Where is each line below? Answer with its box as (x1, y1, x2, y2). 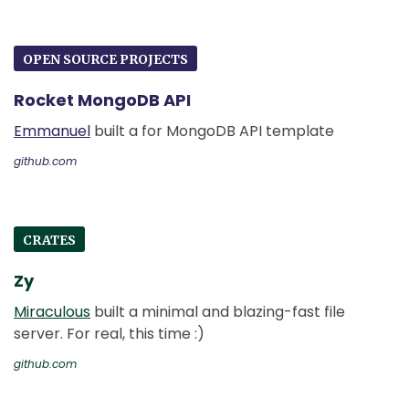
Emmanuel (14, 120, 90, 142)
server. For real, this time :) (14, 322, 204, 344)
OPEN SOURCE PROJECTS (23, 50, 188, 68)
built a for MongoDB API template (90, 120, 334, 142)
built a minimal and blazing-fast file (90, 300, 345, 322)
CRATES (23, 231, 76, 248)
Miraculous (14, 300, 90, 322)
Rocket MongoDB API (14, 88, 191, 111)
